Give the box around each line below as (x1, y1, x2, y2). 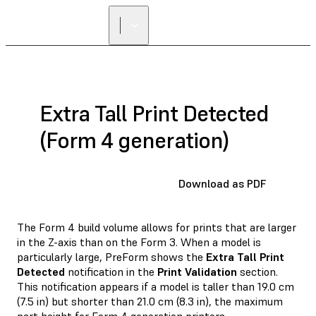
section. (237, 264, 278, 279)
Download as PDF (178, 176, 266, 190)
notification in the (65, 264, 157, 279)
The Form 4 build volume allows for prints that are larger (17, 219, 296, 234)
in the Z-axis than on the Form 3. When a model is (17, 234, 261, 249)
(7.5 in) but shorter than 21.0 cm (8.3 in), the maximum (17, 293, 283, 308)
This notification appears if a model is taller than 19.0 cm (17, 279, 294, 293)
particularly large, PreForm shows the (17, 249, 206, 264)
